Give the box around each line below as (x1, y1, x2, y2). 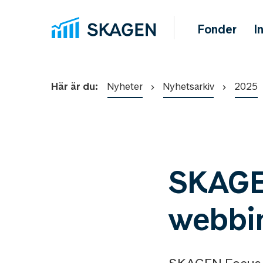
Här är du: (51, 80, 98, 93)
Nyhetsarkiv (163, 80, 214, 93)
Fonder (198, 22, 237, 37)
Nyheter (107, 80, 143, 93)
